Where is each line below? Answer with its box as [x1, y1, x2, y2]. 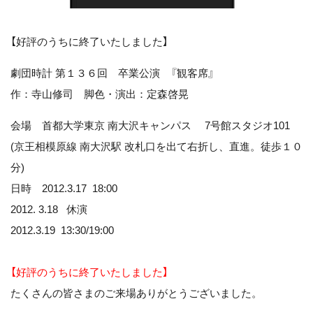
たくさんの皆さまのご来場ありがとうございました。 [10, 287, 262, 300]
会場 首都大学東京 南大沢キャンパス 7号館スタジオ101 [10, 119, 290, 132]
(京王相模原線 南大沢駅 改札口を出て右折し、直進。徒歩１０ [10, 140, 303, 153]
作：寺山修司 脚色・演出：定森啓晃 [10, 88, 189, 101]
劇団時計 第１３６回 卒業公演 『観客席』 [10, 67, 214, 80]
